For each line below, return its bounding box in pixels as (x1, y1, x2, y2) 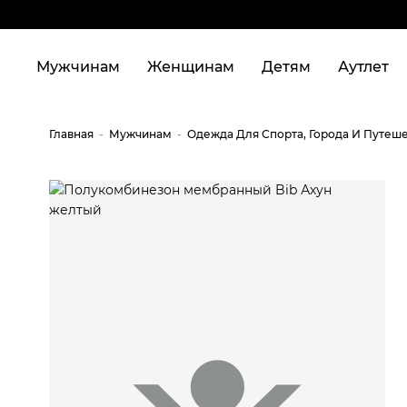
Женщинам (147, 58, 234, 75)
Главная (49, 127, 94, 141)
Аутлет (338, 58, 389, 75)
